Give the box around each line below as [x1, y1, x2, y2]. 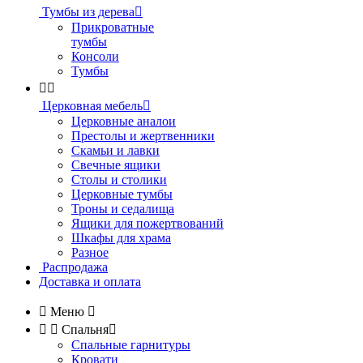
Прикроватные [71, 20, 154, 34]
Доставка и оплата [39, 275, 141, 288]
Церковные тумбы [71, 187, 173, 201]
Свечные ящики [71, 158, 160, 172]
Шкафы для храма [71, 231, 171, 245]
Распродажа [42, 260, 108, 274]
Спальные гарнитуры [71, 338, 190, 352]
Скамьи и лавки [71, 143, 160, 157]
